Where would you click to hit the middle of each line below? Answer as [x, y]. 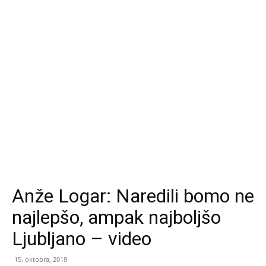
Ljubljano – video [82, 239]
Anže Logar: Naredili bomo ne [133, 196]
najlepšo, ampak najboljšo [116, 217]
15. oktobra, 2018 [41, 259]
